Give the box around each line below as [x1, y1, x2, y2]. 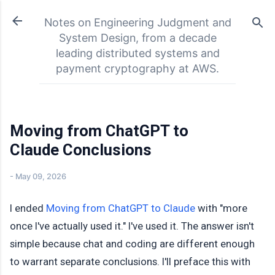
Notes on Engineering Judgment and [44, 16, 231, 29]
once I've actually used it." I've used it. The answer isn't [10, 220, 254, 233]
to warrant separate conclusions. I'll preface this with [10, 255, 250, 268]
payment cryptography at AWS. [56, 62, 219, 75]
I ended [10, 202, 46, 215]
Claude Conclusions [10, 141, 152, 159]
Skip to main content [93, 9, 182, 21]
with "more [195, 202, 247, 215]
